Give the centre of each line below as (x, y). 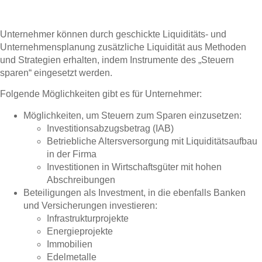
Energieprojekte (80, 231)
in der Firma (72, 154)
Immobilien (70, 244)
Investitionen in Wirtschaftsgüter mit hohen (134, 167)
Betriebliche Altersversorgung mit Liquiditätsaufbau (152, 141)
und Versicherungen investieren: (90, 205)
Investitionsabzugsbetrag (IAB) (110, 128)
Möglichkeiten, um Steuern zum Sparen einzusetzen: (132, 115)
